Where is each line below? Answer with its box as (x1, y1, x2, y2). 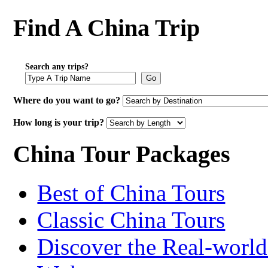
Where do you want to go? (13, 95, 121, 106)
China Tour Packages (13, 141, 231, 168)
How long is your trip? (13, 117, 105, 128)
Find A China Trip (13, 14, 200, 41)
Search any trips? (25, 62, 89, 72)
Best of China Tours (37, 179, 226, 206)
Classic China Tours (37, 206, 226, 233)
